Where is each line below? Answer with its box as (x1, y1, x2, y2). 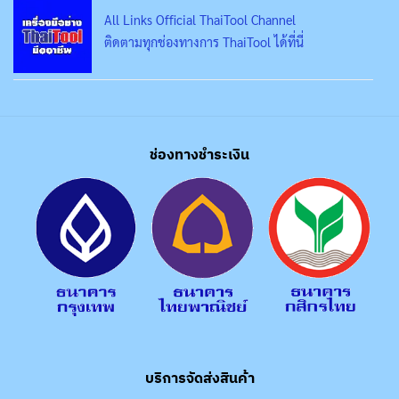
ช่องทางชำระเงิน (150, 144, 249, 163)
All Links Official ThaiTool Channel (104, 11, 297, 28)
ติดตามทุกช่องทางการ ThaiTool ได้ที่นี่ (104, 34, 305, 51)
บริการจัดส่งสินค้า (144, 369, 255, 387)
